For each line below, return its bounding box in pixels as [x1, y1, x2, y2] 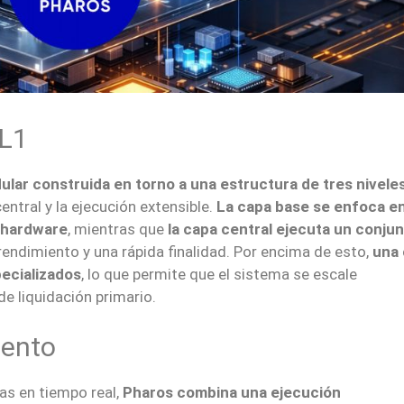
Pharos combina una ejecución [123, 383, 341, 402]
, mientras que [68, 219, 168, 238]
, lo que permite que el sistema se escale [81, 264, 357, 283]
